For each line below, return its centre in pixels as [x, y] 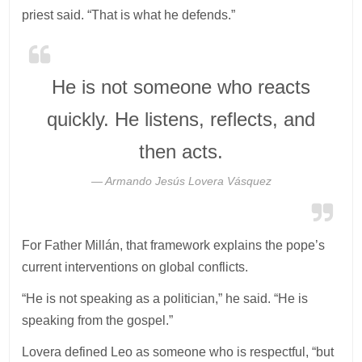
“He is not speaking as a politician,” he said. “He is [165, 298]
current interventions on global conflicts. [135, 267]
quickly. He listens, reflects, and [181, 119]
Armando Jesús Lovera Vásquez [188, 181]
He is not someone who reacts [181, 86]
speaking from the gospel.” [98, 320]
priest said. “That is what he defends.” [129, 15]
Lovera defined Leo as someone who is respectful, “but [178, 351]
